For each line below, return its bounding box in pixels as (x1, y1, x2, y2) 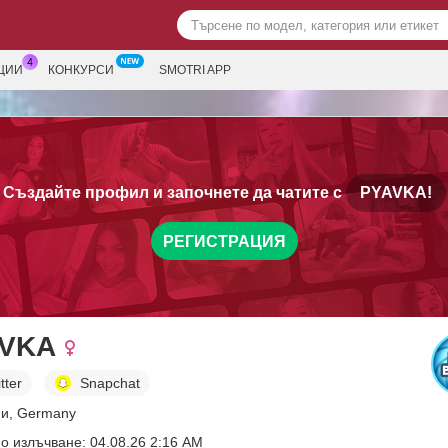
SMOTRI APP (159, 63, 231, 77)
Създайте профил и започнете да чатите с (2, 184, 346, 201)
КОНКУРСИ (48, 63, 114, 77)
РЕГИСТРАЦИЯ (162, 232, 286, 250)
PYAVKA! (359, 184, 432, 201)
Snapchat (80, 374, 140, 391)
